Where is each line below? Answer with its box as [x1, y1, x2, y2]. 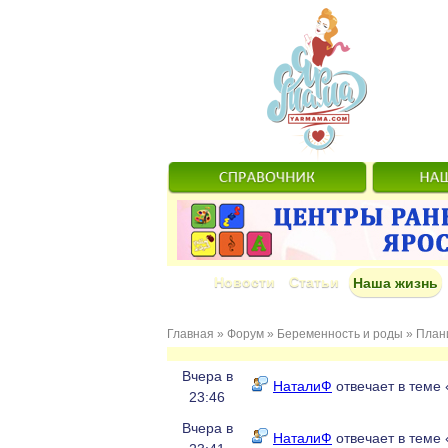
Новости [214, 274, 275, 290]
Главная [167, 327, 214, 341]
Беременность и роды [277, 327, 403, 341]
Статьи [289, 274, 339, 290]
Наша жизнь [353, 275, 438, 291]
